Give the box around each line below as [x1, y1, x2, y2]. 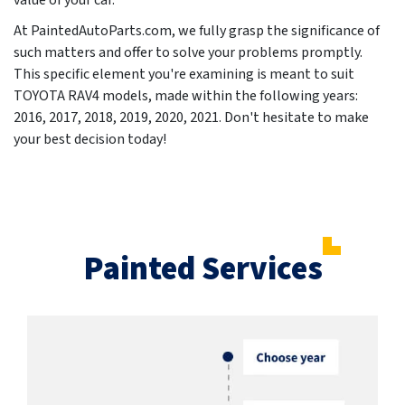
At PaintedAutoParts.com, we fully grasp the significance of [14, 21, 380, 42]
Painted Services [82, 246, 323, 293]
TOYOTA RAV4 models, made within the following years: [14, 86, 358, 107]
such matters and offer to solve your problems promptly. [14, 42, 363, 63]
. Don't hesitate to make [219, 108, 369, 128]
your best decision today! [14, 129, 166, 150]
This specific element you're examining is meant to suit [14, 64, 354, 85]
